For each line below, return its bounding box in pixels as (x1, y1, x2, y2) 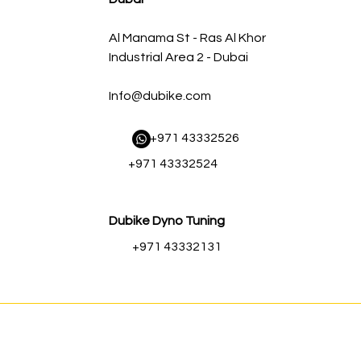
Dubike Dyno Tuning (109, 214, 226, 228)
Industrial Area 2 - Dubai (109, 51, 249, 64)
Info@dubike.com (109, 89, 212, 103)
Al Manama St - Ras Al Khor (109, 31, 267, 45)
